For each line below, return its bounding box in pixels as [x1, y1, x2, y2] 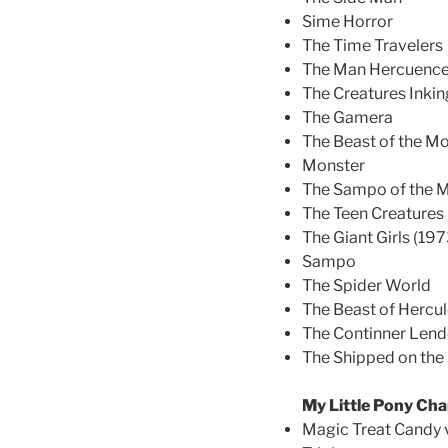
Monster [302, 156, 365, 176]
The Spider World [302, 276, 431, 296]
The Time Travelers [302, 36, 443, 56]
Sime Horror [302, 12, 393, 32]
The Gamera [302, 108, 393, 128]
